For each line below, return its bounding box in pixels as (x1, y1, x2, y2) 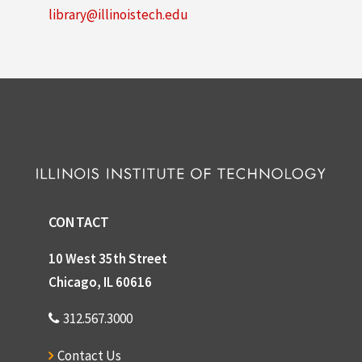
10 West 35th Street (48, 250, 167, 268)
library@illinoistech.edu (48, 5, 188, 23)
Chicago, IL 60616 (48, 273, 152, 292)
